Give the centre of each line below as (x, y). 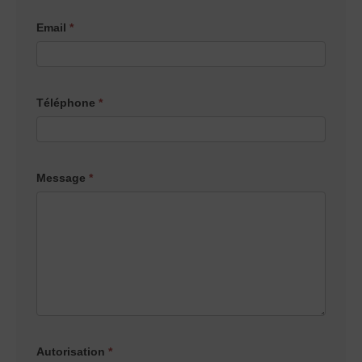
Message (63, 177)
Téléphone (67, 102)
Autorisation (72, 351)
